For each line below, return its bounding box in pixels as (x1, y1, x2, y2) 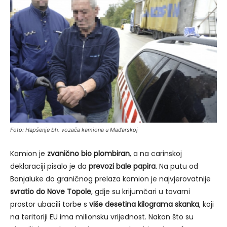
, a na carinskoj (130, 148, 182, 159)
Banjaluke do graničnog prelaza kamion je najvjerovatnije (10, 174, 211, 184)
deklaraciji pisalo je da (10, 161, 89, 172)
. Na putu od (156, 161, 198, 172)
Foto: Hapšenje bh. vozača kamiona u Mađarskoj (10, 126, 138, 134)
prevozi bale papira (89, 161, 156, 172)
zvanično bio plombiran (47, 148, 130, 159)
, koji (199, 199, 214, 210)
